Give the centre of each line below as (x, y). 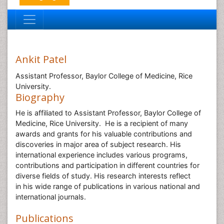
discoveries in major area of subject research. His (98, 144)
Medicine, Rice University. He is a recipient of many (102, 123)
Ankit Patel (41, 59)
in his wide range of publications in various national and (108, 186)
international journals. (52, 197)
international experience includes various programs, (101, 155)
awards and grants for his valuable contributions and (104, 134)
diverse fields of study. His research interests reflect (103, 176)
